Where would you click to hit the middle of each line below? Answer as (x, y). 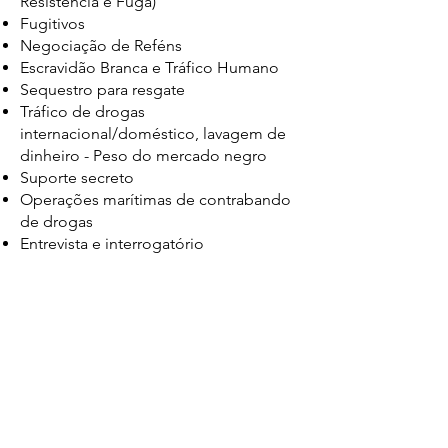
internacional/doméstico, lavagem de (153, 133)
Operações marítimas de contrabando (155, 199)
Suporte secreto (77, 177)
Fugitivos (52, 23)
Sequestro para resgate (102, 89)
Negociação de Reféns (101, 45)
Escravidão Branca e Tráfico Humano (149, 67)
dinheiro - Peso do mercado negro (143, 155)
